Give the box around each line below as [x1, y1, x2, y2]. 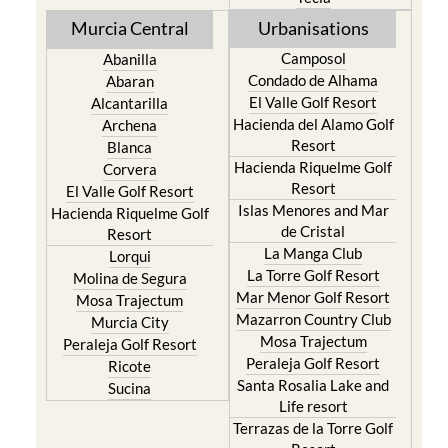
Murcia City [90, 277, 169, 295]
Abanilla [102, 14, 157, 32]
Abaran [105, 36, 154, 54]
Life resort [278, 361, 348, 379]
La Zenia [285, 426, 342, 444]
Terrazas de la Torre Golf [233, 383, 394, 401]
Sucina [108, 343, 152, 361]
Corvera [102, 124, 157, 142]
